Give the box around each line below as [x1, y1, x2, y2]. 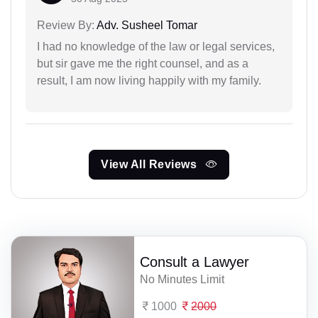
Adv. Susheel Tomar [94, 19, 197, 32]
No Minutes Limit [140, 273, 225, 285]
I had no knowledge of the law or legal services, [37, 40, 275, 53]
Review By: [37, 19, 94, 32]
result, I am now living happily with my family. [37, 75, 261, 87]
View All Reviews [101, 158, 200, 171]
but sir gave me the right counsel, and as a [37, 57, 248, 70]
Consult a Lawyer [140, 253, 250, 270]
